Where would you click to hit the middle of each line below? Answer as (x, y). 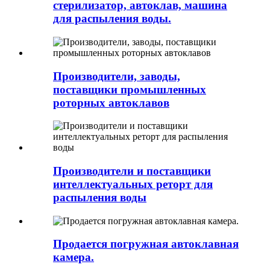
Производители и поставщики (132, 171)
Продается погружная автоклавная (146, 244)
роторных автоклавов (111, 102)
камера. (74, 257)
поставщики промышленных (130, 89)
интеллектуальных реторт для (133, 184)
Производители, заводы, (117, 76)
